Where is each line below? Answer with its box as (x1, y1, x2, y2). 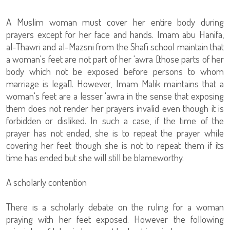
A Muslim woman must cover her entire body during (6, 15, 224, 28)
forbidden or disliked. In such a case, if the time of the (6, 114, 224, 127)
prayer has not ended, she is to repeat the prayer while (6, 126, 224, 139)
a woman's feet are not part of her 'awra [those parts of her (6, 52, 224, 65)
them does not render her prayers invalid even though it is (6, 102, 224, 114)
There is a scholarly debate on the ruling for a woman (6, 200, 224, 213)
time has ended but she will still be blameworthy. (6, 151, 184, 164)
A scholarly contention (6, 176, 87, 188)
